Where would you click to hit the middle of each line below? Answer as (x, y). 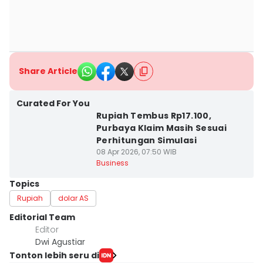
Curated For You (53, 103)
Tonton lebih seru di (54, 255)
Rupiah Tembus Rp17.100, (154, 116)
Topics (24, 184)
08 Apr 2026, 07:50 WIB (136, 152)
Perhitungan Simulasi (146, 140)
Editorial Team (42, 217)
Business (112, 163)
